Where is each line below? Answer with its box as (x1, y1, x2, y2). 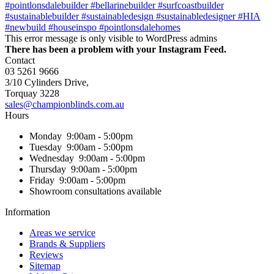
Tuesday (29, 141, 62, 152)
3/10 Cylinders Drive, (5, 76, 89, 87)
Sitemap (29, 260, 61, 271)
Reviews (29, 249, 63, 260)
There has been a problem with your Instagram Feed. (5, 43, 226, 54)
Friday (29, 174, 54, 185)
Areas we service (29, 227, 95, 238)
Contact (5, 54, 35, 65)
